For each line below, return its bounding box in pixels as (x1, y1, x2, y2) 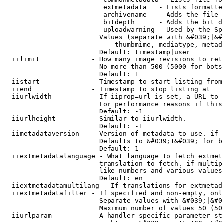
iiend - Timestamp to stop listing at (4, 85, 210, 93)
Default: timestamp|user (4, 48, 190, 55)
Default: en (4, 174, 143, 182)
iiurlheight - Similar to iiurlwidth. (4, 115, 186, 122)
